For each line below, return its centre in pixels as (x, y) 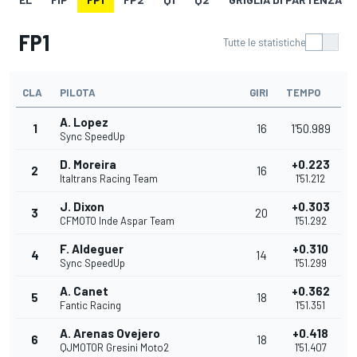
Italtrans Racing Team (109, 179)
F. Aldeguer (92, 249)
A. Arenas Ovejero (110, 333)
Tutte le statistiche (265, 43)
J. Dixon (82, 207)
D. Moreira (88, 165)
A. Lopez (84, 122)
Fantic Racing (90, 306)
